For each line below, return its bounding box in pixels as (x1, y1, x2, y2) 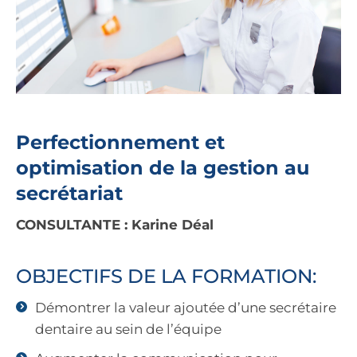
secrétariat (16, 182, 123, 206)
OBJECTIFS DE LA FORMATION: (16, 265, 316, 288)
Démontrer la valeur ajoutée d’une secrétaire (35, 300, 336, 316)
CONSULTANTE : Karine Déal (16, 217, 214, 233)
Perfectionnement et (16, 131, 225, 155)
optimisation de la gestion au (16, 156, 309, 180)
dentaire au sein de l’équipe (35, 321, 222, 338)
